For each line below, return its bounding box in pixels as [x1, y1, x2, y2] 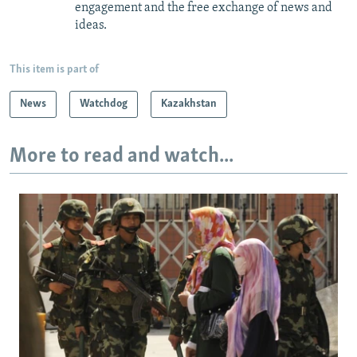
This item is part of [10, 63, 99, 76]
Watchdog [80, 97, 127, 110]
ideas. [75, 18, 107, 32]
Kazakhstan [161, 97, 217, 110]
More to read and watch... [10, 145, 233, 167]
